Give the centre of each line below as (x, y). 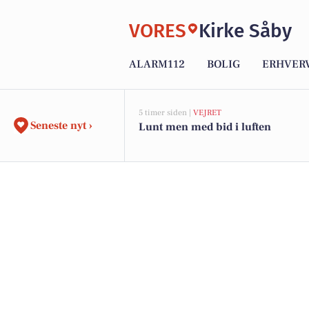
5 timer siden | (166, 113)
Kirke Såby (245, 30)
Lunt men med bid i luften (205, 127)
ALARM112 (157, 64)
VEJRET (207, 113)
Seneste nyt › (61, 126)
